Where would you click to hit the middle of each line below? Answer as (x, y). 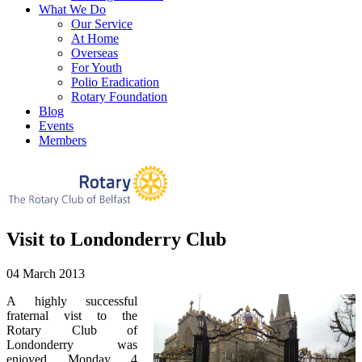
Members (63, 140)
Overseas (95, 53)
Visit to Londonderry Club (116, 239)
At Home (95, 38)
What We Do (72, 9)
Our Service (102, 24)
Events (56, 126)
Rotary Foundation (119, 97)
